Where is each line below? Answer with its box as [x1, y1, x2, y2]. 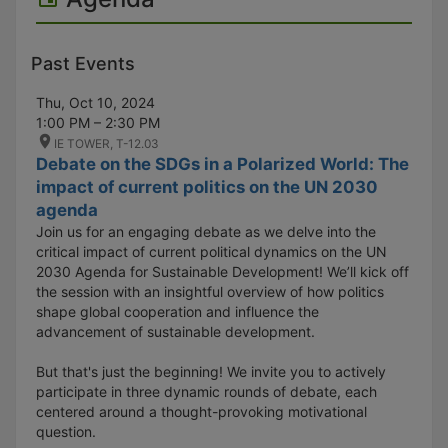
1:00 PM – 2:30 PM [36, 113, 160, 131]
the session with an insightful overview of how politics [36, 282, 384, 300]
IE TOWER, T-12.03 [54, 135, 159, 151]
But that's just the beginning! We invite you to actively [36, 362, 386, 380]
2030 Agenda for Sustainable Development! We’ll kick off [36, 262, 409, 280]
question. [36, 422, 96, 440]
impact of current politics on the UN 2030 [36, 176, 378, 197]
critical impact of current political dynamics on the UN [36, 242, 387, 260]
